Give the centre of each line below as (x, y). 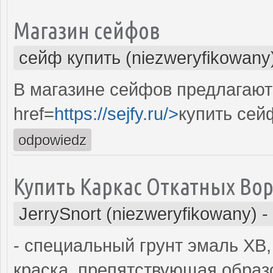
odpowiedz (52, 140)
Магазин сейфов (87, 30)
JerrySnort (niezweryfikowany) (138, 214)
